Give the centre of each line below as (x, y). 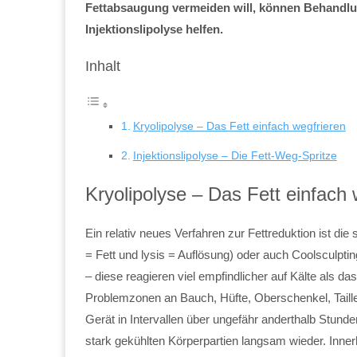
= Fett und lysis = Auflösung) (161, 254)
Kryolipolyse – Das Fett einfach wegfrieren (239, 126)
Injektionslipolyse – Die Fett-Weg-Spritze (235, 155)
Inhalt (103, 66)
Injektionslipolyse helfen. (154, 29)
